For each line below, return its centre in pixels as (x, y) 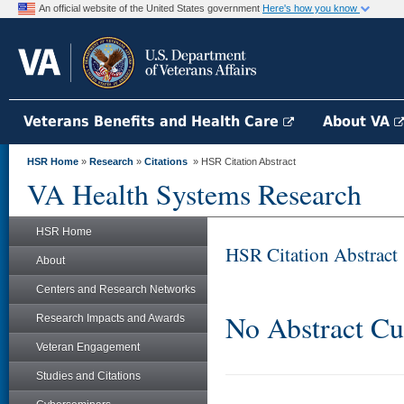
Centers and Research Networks (116, 289)
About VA (358, 121)
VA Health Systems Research (194, 194)
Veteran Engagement (88, 347)
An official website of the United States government (151, 8)
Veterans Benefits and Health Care (153, 121)
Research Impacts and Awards (110, 318)
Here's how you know (311, 8)
